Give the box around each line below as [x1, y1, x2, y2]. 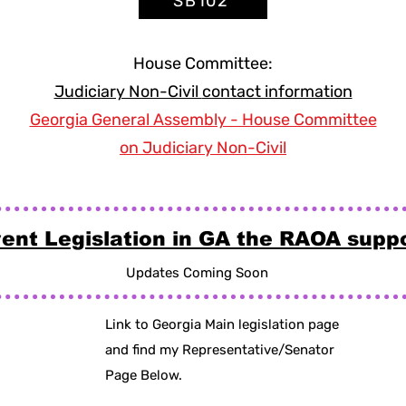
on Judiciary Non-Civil [120, 138, 286, 158]
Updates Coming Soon [126, 265, 268, 281]
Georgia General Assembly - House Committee [29, 110, 377, 130]
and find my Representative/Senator [105, 342, 334, 358]
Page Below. [105, 367, 186, 383]
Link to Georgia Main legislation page [105, 316, 339, 333]
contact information [201, 82, 353, 101]
